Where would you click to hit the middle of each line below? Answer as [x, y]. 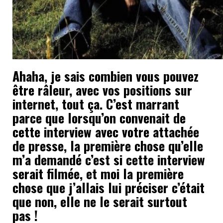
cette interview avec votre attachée [106, 132]
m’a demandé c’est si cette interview [109, 160]
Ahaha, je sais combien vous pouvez [106, 76]
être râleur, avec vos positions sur [102, 90]
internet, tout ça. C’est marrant [96, 104]
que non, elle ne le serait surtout [100, 202]
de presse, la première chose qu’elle [108, 146]
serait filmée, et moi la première [98, 174]
